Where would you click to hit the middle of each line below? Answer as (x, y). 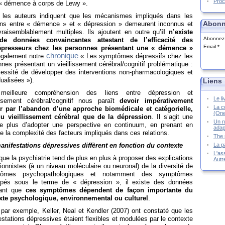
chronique (62, 56)
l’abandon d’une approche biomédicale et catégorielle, (106, 109)
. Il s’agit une (172, 117)
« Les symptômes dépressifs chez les (136, 56)
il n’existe (177, 32)
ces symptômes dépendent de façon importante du (109, 190)
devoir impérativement (156, 101)
